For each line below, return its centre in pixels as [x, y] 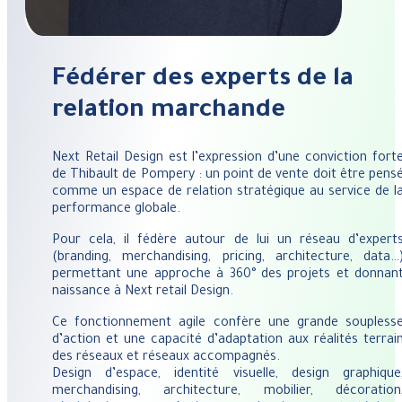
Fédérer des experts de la [203, 81]
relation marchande [169, 113]
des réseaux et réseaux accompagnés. [166, 358]
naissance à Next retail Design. [143, 292]
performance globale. [116, 210]
